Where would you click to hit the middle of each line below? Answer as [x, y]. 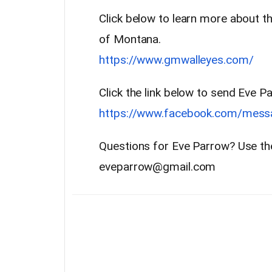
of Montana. [130, 39]
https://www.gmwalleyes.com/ [176, 59]
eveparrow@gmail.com [158, 166]
